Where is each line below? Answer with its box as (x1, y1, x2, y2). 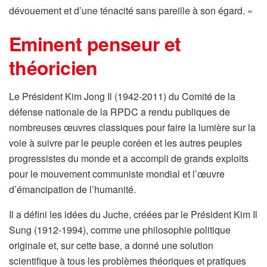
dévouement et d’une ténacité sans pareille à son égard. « (9, 4, 255, 18)
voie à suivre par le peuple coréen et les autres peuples (9, 135, 242, 150)
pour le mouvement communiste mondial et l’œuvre (9, 166, 225, 181)
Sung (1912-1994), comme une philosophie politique (9, 222, 231, 237)
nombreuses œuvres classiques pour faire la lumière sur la (9, 120, 256, 134)
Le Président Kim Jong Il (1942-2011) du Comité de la (9, 89, 235, 103)
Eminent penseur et (9, 29, 181, 57)
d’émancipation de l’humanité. (9, 182, 136, 196)
